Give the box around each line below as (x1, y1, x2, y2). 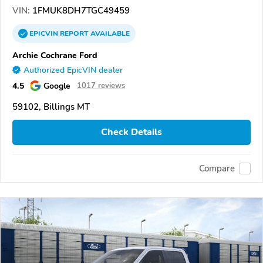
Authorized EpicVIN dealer (23, 64, 123, 76)
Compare (199, 162, 235, 174)
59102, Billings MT (12, 100, 90, 113)
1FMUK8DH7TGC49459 (30, 4, 130, 16)
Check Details (101, 126, 162, 139)
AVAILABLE (89, 28, 130, 38)
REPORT (60, 28, 89, 38)
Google (43, 79, 70, 92)
